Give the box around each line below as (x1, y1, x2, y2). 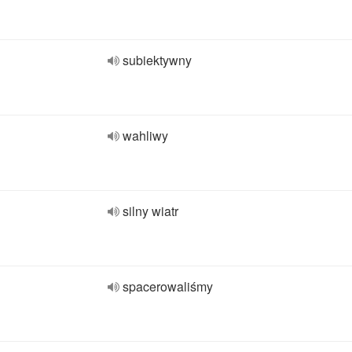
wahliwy (123, 126, 168, 145)
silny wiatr (123, 202, 178, 220)
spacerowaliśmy (123, 277, 213, 295)
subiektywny (123, 51, 192, 69)
